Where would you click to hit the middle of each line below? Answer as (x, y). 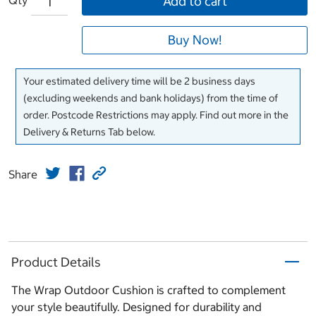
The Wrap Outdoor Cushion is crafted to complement (148, 290)
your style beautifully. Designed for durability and (136, 307)
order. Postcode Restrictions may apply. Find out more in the (156, 115)
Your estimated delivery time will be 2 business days (139, 81)
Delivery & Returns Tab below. (89, 132)
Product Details (56, 262)
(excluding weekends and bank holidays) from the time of (151, 98)
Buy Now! (195, 40)
